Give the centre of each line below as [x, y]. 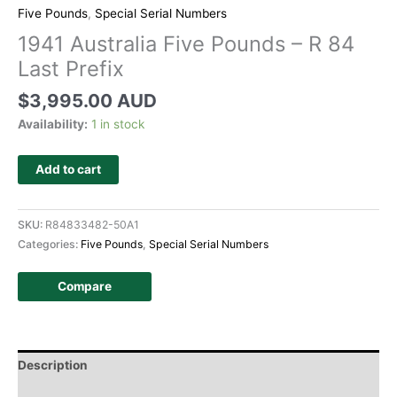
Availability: [53, 125]
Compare [85, 286]
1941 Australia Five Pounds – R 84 [186, 43]
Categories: [49, 244]
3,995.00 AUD [93, 101]
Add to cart [68, 170]
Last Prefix [71, 68]
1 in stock [118, 125]
